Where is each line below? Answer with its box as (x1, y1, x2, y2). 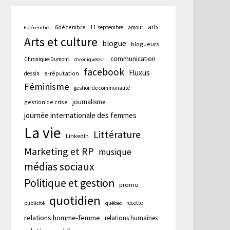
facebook (84, 65, 125, 78)
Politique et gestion (24, 176, 115, 190)
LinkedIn (66, 131, 89, 140)
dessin (24, 69, 40, 77)
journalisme (72, 97, 106, 106)
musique (99, 146, 132, 158)
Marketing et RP (24, 144, 94, 158)
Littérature (93, 128, 141, 141)
